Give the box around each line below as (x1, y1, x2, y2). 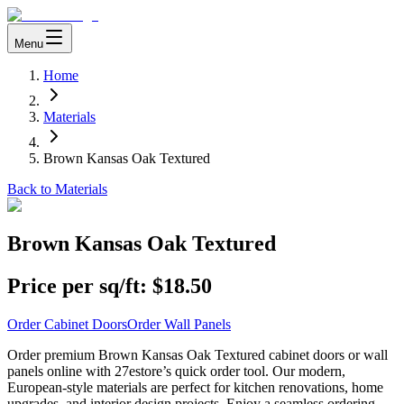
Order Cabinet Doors (7, 316, 127, 332)
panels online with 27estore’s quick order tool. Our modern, (7, 363, 345, 379)
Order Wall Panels (127, 316, 231, 332)
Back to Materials (7, 181, 107, 197)
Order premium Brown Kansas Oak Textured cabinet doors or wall (7, 346, 388, 363)
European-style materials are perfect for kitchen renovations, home (7, 379, 383, 395)
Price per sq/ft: (7, 273, 147, 298)
